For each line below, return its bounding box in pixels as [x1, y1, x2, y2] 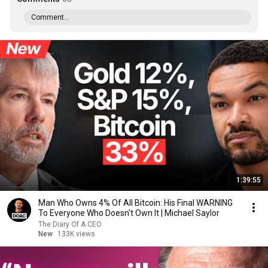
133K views [57, 230, 95, 238]
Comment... [31, 13, 69, 22]
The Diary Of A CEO [38, 220, 102, 229]
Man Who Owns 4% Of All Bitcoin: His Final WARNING [38, 198, 233, 208]
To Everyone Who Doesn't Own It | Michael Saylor [38, 208, 220, 218]
